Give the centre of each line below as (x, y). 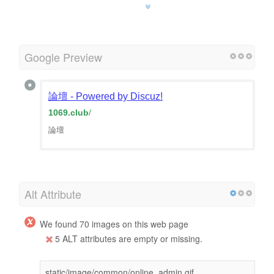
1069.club (68, 112)
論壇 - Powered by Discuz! (106, 96)
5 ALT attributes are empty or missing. (128, 238)
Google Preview (63, 57)
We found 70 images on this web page (114, 224)
